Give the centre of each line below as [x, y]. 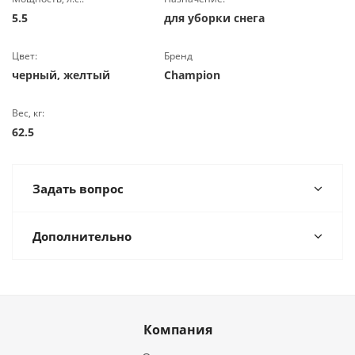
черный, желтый [61, 75]
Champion [193, 75]
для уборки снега [215, 18]
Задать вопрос [78, 189]
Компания [177, 330]
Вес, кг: [28, 113]
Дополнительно [82, 236]
